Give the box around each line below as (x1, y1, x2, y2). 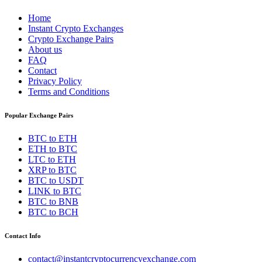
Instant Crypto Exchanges (28, 23, 123, 33)
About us (28, 44, 62, 54)
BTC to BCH (28, 206, 78, 217)
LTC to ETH (28, 154, 76, 164)
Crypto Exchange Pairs (28, 33, 113, 44)
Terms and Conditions (28, 86, 109, 96)
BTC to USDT (28, 175, 84, 185)
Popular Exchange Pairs (5, 111, 73, 119)
